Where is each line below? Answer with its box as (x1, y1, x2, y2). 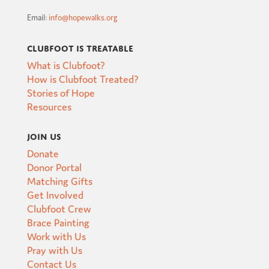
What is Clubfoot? (26, 58, 105, 71)
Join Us (26, 128, 61, 142)
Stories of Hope (26, 85, 95, 98)
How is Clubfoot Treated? (26, 71, 139, 85)
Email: (26, 11, 49, 22)
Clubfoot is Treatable (26, 40, 133, 53)
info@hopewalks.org (48, 11, 118, 22)
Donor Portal (26, 160, 82, 173)
